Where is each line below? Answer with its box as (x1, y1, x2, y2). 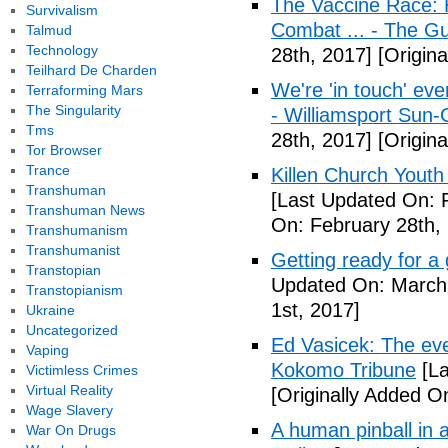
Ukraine (25, 302, 75, 318)
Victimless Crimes (25, 362, 138, 378)
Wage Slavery (25, 402, 113, 418)
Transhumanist (25, 242, 120, 258)
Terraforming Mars (25, 82, 143, 98)
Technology (25, 42, 98, 58)
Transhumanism (25, 222, 128, 238)
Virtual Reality (25, 382, 113, 398)
